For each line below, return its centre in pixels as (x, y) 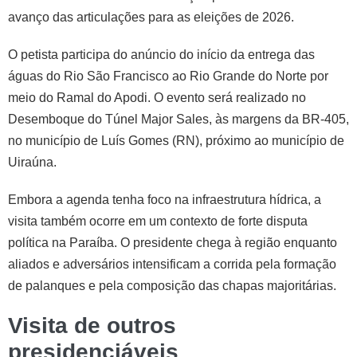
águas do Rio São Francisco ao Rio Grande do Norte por (168, 76)
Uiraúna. (32, 162)
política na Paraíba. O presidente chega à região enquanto (173, 242)
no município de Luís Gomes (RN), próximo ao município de (176, 140)
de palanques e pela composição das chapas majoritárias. (172, 285)
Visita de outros (92, 325)
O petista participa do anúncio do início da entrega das (161, 54)
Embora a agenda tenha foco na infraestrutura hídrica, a (165, 199)
